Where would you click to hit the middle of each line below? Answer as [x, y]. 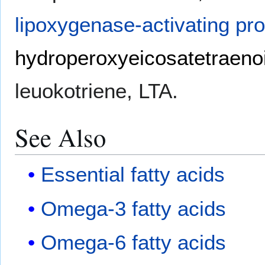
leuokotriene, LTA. [96, 91]
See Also [60, 137]
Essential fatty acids [133, 174]
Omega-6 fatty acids [134, 242]
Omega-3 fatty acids [134, 208]
